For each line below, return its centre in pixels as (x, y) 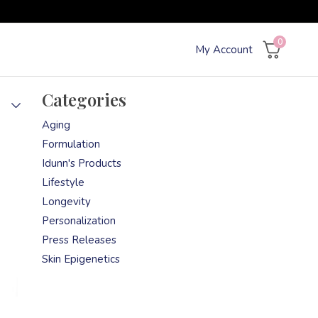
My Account (224, 50)
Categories (84, 99)
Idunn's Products (81, 163)
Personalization (78, 221)
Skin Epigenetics (81, 259)
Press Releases (79, 240)
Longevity (66, 202)
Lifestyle (63, 182)
